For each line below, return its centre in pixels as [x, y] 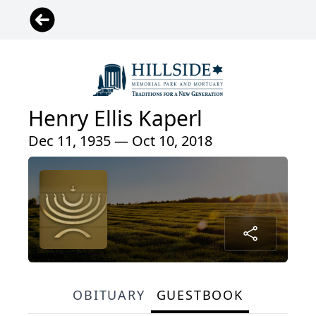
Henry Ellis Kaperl [115, 118]
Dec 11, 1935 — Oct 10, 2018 [120, 140]
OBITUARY [109, 294]
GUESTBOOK [200, 294]
